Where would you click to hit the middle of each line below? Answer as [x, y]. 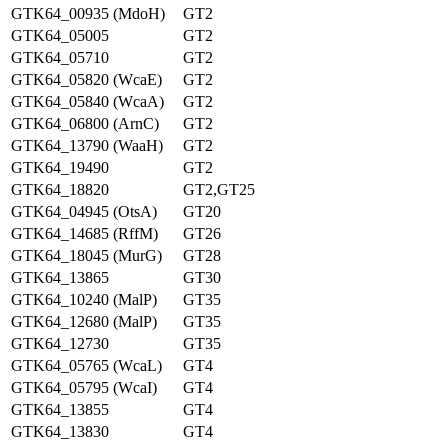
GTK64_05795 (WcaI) [84, 387]
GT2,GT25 [219, 189]
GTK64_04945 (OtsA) [84, 211]
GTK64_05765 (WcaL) [86, 365]
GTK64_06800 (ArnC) [85, 123]
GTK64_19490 [60, 167]
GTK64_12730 [60, 343]
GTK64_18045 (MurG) [86, 255]
